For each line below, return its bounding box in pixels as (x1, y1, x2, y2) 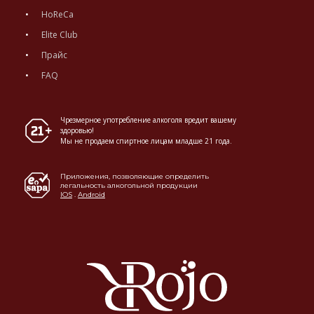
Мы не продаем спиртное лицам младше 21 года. (60, 136, 232, 146)
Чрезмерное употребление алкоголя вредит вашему (60, 115, 236, 125)
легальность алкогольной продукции (60, 180, 198, 190)
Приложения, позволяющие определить (60, 171, 209, 181)
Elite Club (39, 29, 78, 41)
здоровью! (60, 125, 94, 136)
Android (78, 189, 105, 199)
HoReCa (39, 8, 74, 21)
